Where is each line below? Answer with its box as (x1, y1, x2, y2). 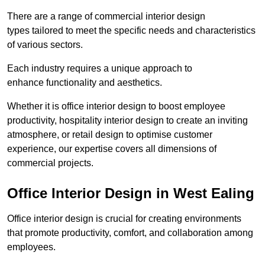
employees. (7, 242, 56, 253)
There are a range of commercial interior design (7, 11, 205, 22)
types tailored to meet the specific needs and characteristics (7, 25, 256, 36)
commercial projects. (7, 158, 93, 169)
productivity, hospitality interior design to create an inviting (7, 115, 248, 126)
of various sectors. (7, 40, 83, 50)
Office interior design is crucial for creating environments (7, 214, 241, 224)
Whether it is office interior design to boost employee (7, 101, 225, 112)
